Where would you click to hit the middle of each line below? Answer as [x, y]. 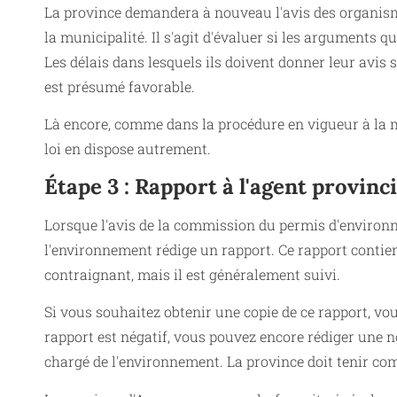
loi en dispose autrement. [128, 149]
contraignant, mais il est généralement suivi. [192, 274]
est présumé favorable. [120, 87]
